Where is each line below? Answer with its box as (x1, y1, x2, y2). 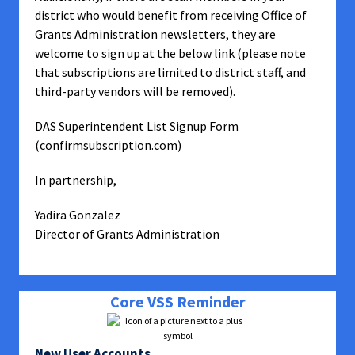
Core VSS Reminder (109, 292, 246, 311)
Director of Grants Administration (35, 226, 222, 242)
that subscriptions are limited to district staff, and (35, 64, 306, 80)
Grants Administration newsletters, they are (35, 26, 276, 42)
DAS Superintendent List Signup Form (35, 118, 239, 134)
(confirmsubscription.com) (35, 137, 181, 153)
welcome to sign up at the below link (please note (35, 45, 306, 61)
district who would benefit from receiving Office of (35, 7, 307, 23)
